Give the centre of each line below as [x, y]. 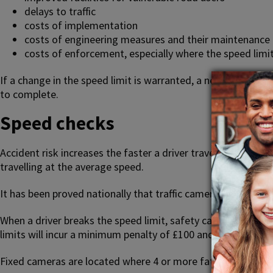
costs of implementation [81, 25]
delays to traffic [60, 11]
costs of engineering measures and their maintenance [147, 39]
